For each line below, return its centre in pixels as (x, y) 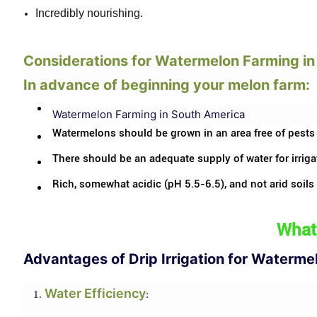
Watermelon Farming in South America (148, 114)
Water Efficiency (95, 293)
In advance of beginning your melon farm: (166, 85)
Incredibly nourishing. (89, 13)
